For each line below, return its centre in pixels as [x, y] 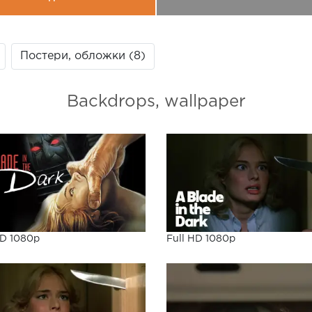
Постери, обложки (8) [83, 56]
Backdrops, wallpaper [156, 101]
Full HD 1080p [201, 239]
